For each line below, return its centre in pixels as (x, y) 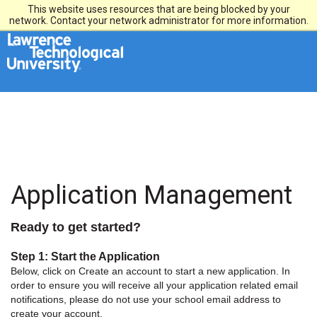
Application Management (151, 195)
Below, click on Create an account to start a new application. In (150, 271)
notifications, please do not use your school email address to (146, 299)
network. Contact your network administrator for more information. (158, 21)
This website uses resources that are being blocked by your (158, 9)
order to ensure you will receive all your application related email (154, 285)
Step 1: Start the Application (85, 257)
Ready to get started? (76, 227)
